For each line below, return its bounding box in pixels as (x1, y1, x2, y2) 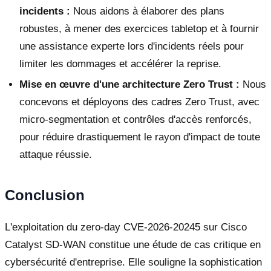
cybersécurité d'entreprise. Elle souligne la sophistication (5, 256, 262, 269)
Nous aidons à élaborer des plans (70, 5, 224, 17)
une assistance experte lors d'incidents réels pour (19, 40, 244, 52)
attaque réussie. (19, 149, 92, 161)
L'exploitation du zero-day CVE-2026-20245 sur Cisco (5, 221, 247, 233)
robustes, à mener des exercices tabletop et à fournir (19, 22, 259, 34)
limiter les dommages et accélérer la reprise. (19, 57, 221, 70)
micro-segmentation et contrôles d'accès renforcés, (19, 114, 252, 126)
